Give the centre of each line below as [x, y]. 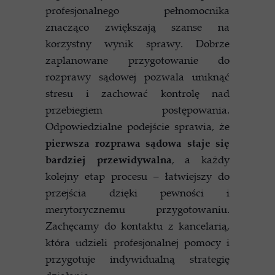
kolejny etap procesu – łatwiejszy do [137, 176]
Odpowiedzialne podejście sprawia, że [137, 126]
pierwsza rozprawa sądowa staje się [137, 143]
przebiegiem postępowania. [137, 110]
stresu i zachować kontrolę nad [137, 93]
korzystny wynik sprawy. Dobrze [137, 43]
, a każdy [201, 159]
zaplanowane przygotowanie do [137, 60]
